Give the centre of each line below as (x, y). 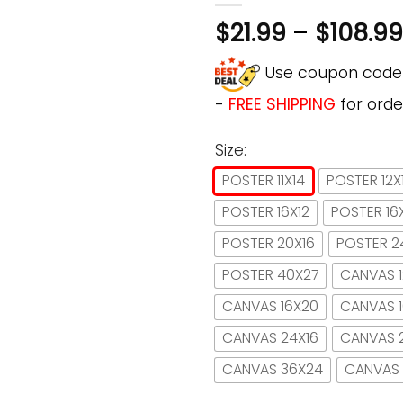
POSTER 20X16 (269, 244)
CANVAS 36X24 (273, 370)
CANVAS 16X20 (270, 307)
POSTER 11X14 (264, 181)
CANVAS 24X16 (270, 338)
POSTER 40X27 (270, 275)
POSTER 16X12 (266, 212)
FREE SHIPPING (282, 104)
